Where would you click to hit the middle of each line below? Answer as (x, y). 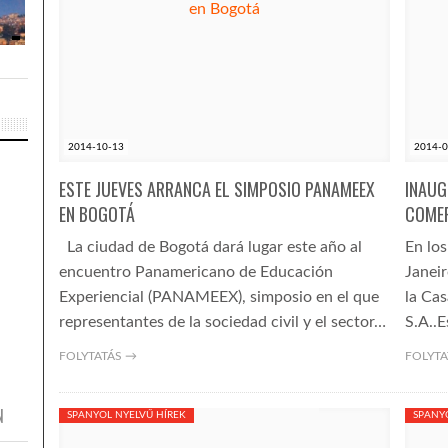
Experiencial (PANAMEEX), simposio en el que (218, 297)
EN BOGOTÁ (96, 214)
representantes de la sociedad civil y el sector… (222, 322)
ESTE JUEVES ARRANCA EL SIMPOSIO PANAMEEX (216, 189)
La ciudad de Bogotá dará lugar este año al (210, 247)
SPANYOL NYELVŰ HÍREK (126, 415)
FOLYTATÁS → (97, 356)
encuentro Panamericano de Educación (195, 272)
